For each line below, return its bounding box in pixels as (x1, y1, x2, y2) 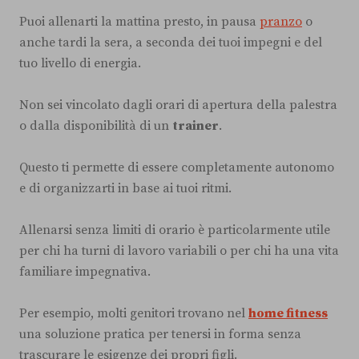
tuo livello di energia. (19, 54, 141, 71)
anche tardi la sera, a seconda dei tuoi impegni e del (19, 34, 322, 50)
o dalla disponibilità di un (19, 117, 172, 134)
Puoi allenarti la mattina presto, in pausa (19, 13, 260, 30)
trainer (172, 117, 219, 134)
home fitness (248, 305, 328, 321)
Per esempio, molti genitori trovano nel (19, 305, 248, 321)
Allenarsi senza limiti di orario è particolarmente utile (19, 221, 330, 238)
